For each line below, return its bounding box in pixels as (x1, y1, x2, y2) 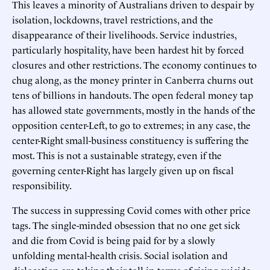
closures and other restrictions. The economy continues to (12, 57, 257, 71)
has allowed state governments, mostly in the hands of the (12, 102, 256, 116)
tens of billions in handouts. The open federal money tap (12, 87, 253, 101)
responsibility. (12, 178, 72, 192)
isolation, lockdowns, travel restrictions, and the (12, 12, 213, 26)
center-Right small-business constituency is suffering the (12, 133, 249, 146)
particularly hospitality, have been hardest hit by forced (12, 42, 244, 56)
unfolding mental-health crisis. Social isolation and (12, 248, 228, 262)
